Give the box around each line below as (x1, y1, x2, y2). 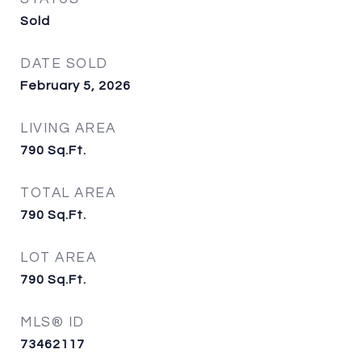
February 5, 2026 (20, 79, 131, 92)
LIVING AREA (20, 121, 116, 136)
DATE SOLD (20, 57, 108, 71)
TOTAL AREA (20, 186, 116, 200)
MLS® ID (20, 315, 85, 330)
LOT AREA (20, 250, 96, 265)
